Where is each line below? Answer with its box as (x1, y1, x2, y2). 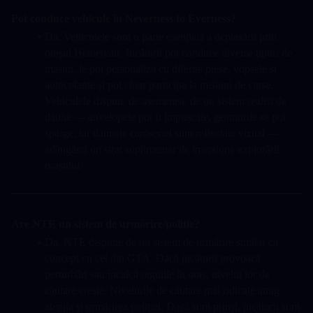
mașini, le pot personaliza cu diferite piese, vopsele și (45, 63, 277, 75)
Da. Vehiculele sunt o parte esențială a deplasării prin (44, 31, 277, 43)
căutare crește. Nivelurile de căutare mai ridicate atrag (45, 284, 279, 297)
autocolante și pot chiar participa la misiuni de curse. (45, 79, 274, 92)
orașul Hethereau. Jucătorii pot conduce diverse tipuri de (45, 47, 292, 59)
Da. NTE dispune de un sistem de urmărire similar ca (44, 236, 278, 249)
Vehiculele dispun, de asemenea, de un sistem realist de (45, 95, 286, 108)
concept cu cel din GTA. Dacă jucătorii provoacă (45, 252, 261, 265)
